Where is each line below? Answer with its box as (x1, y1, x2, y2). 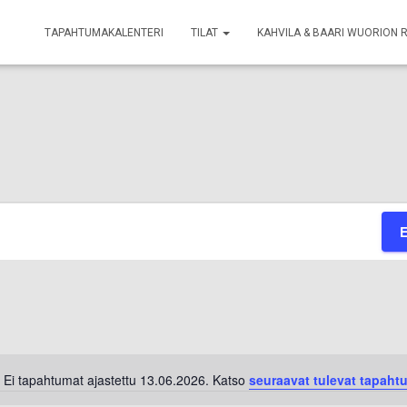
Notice (202, 379, 239, 398)
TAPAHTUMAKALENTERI (45, 26, 164, 39)
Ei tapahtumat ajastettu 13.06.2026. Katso (4, 371, 249, 390)
